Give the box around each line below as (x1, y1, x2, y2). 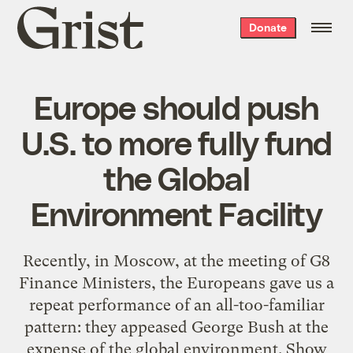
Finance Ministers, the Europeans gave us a (19, 273, 334, 292)
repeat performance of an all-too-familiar (28, 295, 325, 314)
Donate (248, 20, 287, 34)
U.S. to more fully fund (21, 121, 332, 162)
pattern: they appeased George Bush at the (24, 317, 329, 336)
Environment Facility (31, 192, 322, 232)
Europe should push (34, 86, 319, 126)
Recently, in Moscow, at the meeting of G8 (23, 251, 330, 270)
